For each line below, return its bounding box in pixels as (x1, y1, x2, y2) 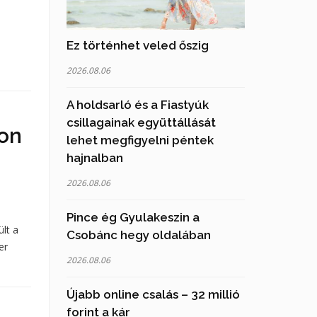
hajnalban (66, 151, 123, 165)
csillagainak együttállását (66, 115, 216, 129)
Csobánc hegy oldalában (66, 228, 211, 242)
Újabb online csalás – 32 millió (66, 287, 240, 301)
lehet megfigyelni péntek (66, 133, 214, 147)
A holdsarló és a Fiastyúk (66, 98, 209, 112)
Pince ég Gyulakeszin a (66, 210, 200, 224)
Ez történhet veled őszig (66, 38, 209, 52)
